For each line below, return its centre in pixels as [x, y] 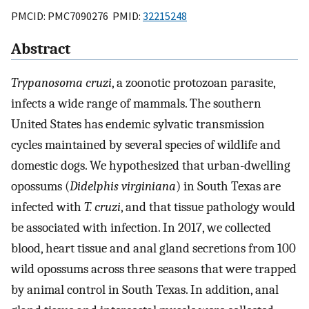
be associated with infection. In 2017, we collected [141, 228]
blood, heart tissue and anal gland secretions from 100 [153, 249]
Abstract [41, 49]
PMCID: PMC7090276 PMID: [77, 16]
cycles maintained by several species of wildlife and [146, 145]
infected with [48, 207]
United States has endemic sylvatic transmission [138, 124]
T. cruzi [102, 207]
